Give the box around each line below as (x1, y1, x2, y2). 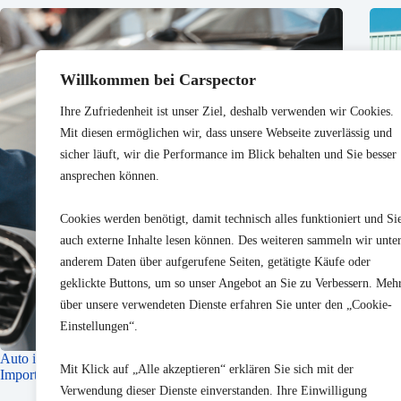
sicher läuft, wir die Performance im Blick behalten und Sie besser (60, 148, 397, 161)
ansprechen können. (60, 169, 159, 183)
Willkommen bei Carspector (60, 71, 256, 89)
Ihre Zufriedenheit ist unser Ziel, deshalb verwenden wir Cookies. (60, 105, 394, 118)
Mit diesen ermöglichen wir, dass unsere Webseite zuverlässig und (60, 126, 392, 140)
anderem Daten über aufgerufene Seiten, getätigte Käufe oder (60, 255, 371, 269)
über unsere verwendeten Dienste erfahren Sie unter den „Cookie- (60, 298, 392, 311)
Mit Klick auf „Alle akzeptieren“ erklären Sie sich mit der (60, 363, 354, 376)
